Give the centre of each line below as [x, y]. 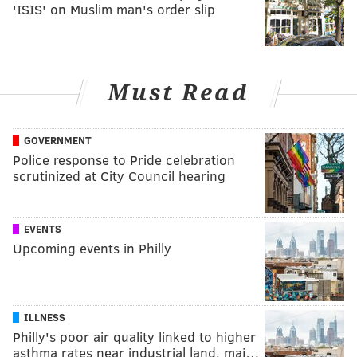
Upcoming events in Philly [92, 249]
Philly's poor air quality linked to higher [134, 337]
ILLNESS [45, 318]
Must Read [178, 92]
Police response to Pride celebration [124, 160]
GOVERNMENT [58, 141]
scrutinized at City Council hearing [119, 176]
